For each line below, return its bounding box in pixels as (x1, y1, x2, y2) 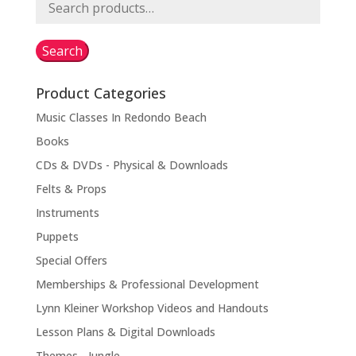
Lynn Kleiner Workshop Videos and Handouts (35, 300, 269, 315)
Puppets (35, 229, 79, 244)
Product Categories (35, 83, 166, 103)
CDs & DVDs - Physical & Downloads (35, 157, 228, 172)
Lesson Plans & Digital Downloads (35, 324, 215, 339)
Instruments (35, 205, 99, 220)
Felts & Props (35, 181, 106, 196)
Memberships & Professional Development (35, 277, 259, 292)
